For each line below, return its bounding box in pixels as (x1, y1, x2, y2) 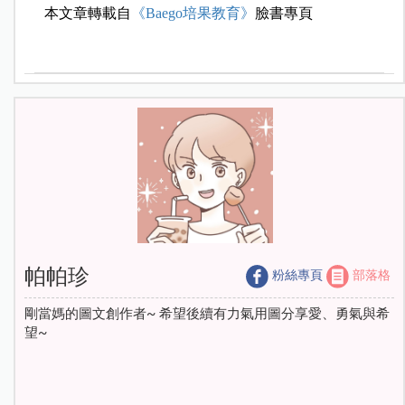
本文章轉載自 (44, 5, 132, 21)
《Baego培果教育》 (131, 5, 256, 21)
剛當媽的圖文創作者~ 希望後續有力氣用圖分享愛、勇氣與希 (24, 306, 390, 323)
